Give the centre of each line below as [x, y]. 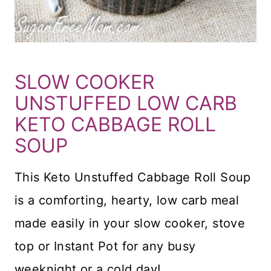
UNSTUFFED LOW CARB [126, 103]
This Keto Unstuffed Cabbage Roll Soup [133, 178]
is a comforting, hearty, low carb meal [127, 201]
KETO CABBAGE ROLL [115, 125]
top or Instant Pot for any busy [105, 247]
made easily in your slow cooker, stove [130, 224]
